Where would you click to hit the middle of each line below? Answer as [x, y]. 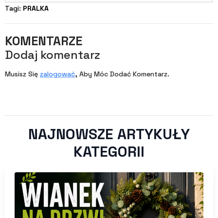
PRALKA [36, 8]
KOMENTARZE [44, 41]
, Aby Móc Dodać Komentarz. [122, 74]
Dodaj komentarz [53, 54]
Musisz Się [22, 74]
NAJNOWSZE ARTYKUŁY [109, 134]
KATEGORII [109, 151]
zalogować [57, 74]
